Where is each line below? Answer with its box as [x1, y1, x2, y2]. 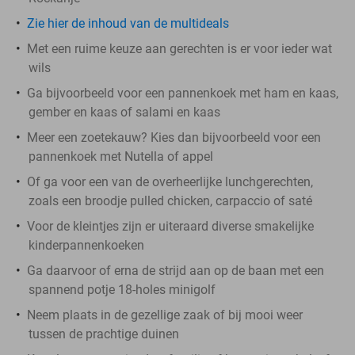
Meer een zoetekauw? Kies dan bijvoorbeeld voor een [27, 129, 321, 145]
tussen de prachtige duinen [29, 326, 179, 342]
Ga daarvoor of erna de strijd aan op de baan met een [27, 262, 324, 278]
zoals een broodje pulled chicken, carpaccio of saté [29, 193, 312, 208]
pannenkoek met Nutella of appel [29, 148, 213, 164]
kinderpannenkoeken [29, 237, 144, 253]
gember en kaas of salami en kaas [29, 104, 220, 120]
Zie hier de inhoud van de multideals [27, 15, 229, 31]
